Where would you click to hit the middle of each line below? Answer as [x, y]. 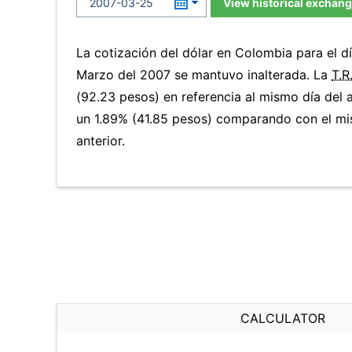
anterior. [101, 141]
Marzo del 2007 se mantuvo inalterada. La [204, 75]
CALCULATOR [283, 318]
